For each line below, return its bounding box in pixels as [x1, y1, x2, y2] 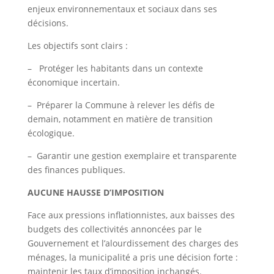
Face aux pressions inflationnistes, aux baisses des [27, 209, 235, 221]
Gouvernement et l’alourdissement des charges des [27, 237, 239, 249]
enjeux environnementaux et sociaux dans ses [27, 3, 217, 15]
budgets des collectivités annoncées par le [27, 223, 202, 235]
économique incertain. [27, 76, 120, 88]
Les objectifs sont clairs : [27, 40, 128, 51]
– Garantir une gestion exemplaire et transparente [27, 150, 237, 161]
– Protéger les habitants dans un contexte [27, 62, 203, 74]
